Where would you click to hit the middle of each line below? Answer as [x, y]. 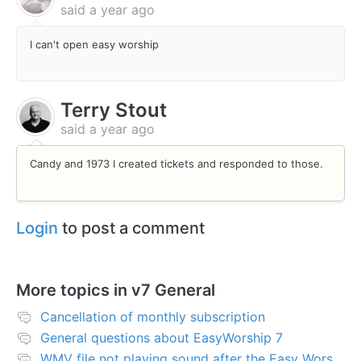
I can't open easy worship [94, 44]
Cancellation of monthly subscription [153, 316]
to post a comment [131, 228]
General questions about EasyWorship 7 [162, 337]
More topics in [74, 290]
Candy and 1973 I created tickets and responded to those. [178, 164]
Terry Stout [114, 110]
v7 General [173, 290]
